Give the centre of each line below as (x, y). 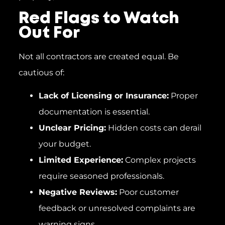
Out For (49, 33)
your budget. (65, 144)
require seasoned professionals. (101, 176)
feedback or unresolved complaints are (117, 208)
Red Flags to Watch (99, 19)
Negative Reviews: (78, 192)
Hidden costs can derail (153, 128)
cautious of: (41, 72)
